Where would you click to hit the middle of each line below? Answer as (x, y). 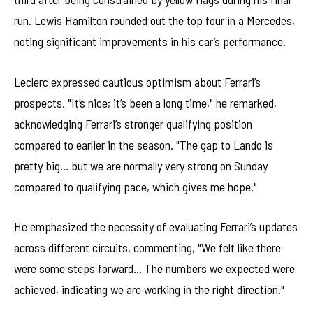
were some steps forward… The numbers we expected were (154, 269)
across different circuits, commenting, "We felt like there (147, 248)
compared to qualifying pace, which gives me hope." (136, 186)
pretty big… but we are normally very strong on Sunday (141, 165)
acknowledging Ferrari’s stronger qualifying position (133, 123)
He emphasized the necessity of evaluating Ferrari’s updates (156, 227)
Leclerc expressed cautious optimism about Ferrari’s (137, 81)
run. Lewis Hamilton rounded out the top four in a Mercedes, (154, 20)
